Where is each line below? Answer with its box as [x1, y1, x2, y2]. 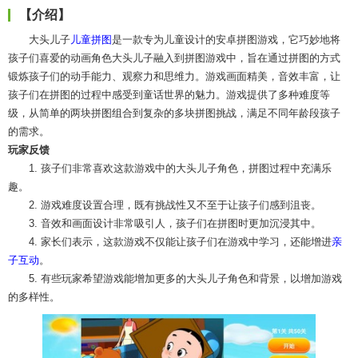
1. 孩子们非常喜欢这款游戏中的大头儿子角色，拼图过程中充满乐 [29, 162, 332, 175]
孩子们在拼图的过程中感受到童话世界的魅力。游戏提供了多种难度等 [8, 89, 330, 101]
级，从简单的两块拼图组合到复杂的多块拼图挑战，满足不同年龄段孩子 [8, 107, 340, 120]
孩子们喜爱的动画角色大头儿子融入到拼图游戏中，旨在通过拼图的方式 [8, 52, 340, 65]
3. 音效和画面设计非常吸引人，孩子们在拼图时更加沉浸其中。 [29, 217, 321, 230]
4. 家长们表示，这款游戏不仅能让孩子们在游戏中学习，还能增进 [29, 236, 332, 249]
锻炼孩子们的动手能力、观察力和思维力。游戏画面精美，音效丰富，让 [8, 70, 340, 83]
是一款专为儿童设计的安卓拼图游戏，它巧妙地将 [112, 34, 340, 46]
